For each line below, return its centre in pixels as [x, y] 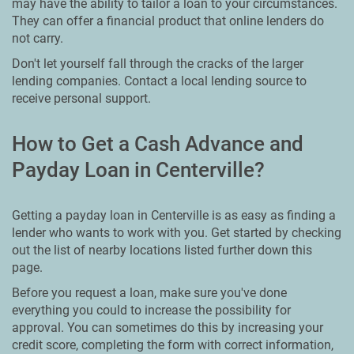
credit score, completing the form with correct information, [173, 345]
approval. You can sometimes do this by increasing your [168, 328]
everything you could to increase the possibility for [151, 310]
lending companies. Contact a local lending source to [159, 81]
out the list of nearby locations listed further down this [162, 250]
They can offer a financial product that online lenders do [168, 21]
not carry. [38, 38]
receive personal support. [81, 98]
